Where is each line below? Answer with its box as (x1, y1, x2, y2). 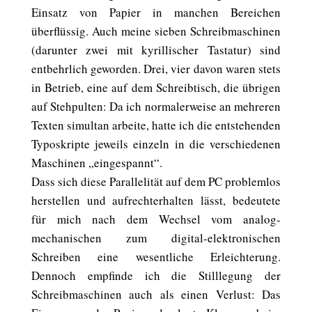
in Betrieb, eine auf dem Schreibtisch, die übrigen (31, 79, 281, 95)
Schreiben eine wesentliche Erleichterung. (31, 249, 281, 265)
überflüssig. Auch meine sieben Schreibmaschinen (31, 23, 281, 39)
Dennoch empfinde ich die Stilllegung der (31, 267, 281, 283)
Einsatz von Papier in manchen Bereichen (31, 4, 281, 20)
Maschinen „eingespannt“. (31, 155, 162, 171)
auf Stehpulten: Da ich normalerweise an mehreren (31, 98, 281, 114)
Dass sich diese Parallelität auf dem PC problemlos (31, 173, 281, 189)
